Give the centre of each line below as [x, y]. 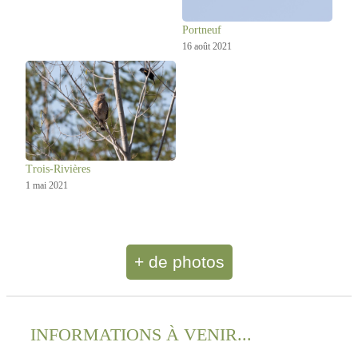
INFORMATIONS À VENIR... [141, 335]
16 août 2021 [207, 46]
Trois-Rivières [58, 169]
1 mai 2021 [47, 186]
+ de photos [179, 262]
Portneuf [201, 30]
